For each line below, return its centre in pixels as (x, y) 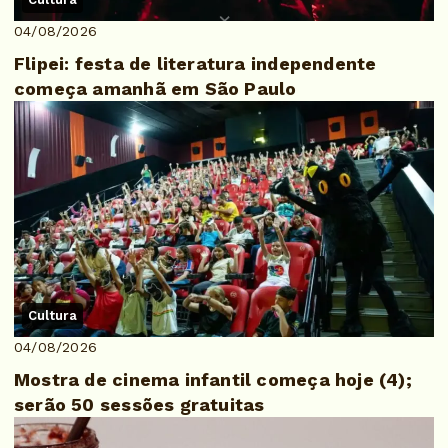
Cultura (53, 316)
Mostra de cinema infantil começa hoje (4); (213, 380)
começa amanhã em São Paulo (155, 88)
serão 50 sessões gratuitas (139, 405)
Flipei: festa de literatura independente (195, 63)
